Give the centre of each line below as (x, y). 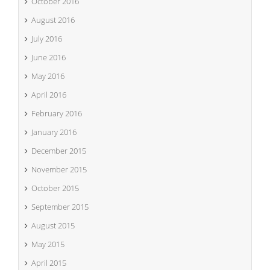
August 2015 (53, 225)
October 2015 (55, 188)
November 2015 (59, 169)
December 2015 (59, 151)
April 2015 (49, 263)
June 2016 (49, 57)
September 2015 (60, 207)
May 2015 (48, 244)
